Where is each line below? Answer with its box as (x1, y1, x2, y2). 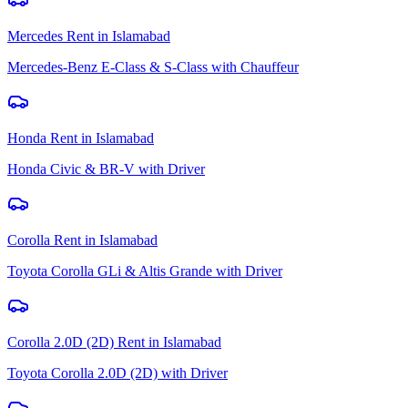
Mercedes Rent (7, 27, 94, 44)
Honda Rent (7, 129, 77, 146)
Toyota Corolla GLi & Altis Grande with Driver (7, 262, 282, 279)
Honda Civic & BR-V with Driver (7, 160, 205, 177)
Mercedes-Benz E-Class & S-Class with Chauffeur (7, 58, 299, 75)
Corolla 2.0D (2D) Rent (7, 333, 145, 350)
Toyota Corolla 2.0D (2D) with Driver (7, 364, 228, 381)
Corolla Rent (7, 231, 81, 248)
